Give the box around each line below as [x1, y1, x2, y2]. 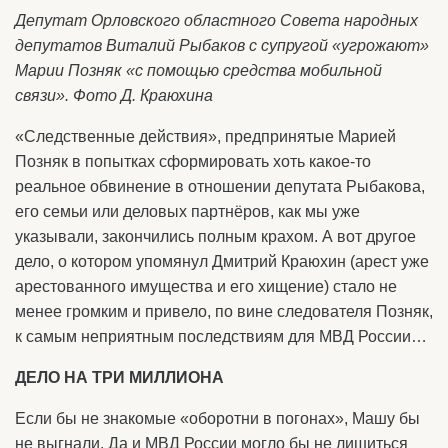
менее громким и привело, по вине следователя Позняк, [15, 303, 433, 321]
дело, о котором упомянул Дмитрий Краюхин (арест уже [15, 253, 429, 271]
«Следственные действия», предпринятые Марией [15, 128, 396, 146]
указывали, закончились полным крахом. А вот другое [15, 228, 416, 246]
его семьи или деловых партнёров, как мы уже [15, 203, 360, 221]
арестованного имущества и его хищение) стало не [15, 278, 397, 296]
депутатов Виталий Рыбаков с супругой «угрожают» [15, 37, 429, 55]
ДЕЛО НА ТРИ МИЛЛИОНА [15, 369, 224, 387]
